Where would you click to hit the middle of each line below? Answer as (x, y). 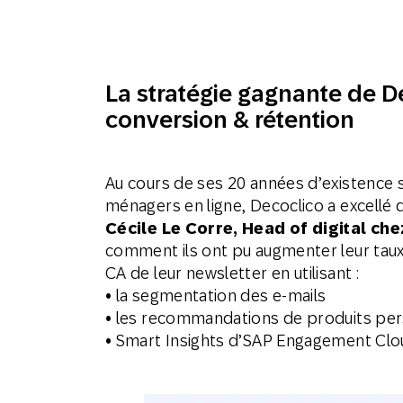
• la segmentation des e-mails (216, 296)
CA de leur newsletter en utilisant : (232, 273)
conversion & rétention (230, 120)
